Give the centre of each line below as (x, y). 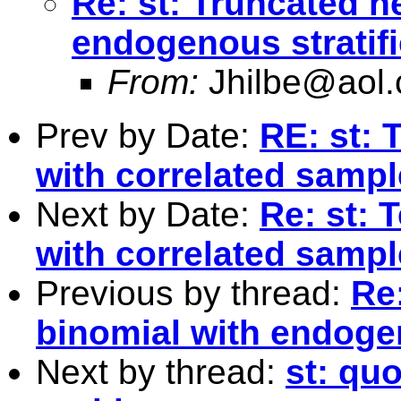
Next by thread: (161, 371)
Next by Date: (148, 214)
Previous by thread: (193, 293)
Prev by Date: (148, 135)
